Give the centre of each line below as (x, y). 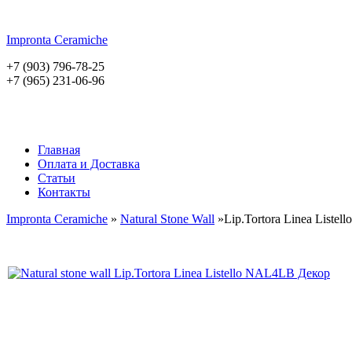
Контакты (64, 192)
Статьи (57, 178)
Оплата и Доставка (89, 164)
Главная (59, 150)
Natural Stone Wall (167, 219)
